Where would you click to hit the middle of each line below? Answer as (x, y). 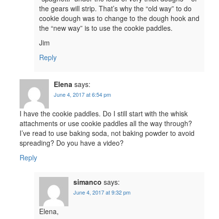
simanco (88, 182)
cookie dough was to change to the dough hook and (119, 18)
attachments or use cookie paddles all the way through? (106, 123)
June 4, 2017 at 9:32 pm (102, 192)
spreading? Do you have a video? (72, 142)
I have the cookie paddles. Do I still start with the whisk (104, 113)
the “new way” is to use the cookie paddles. (106, 28)
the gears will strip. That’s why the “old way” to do (115, 8)
